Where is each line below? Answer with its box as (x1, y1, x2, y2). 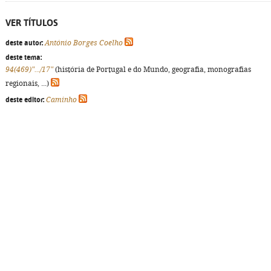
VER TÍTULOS (5, 18, 58, 28)
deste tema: (5, 53, 42, 62)
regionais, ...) (5, 79, 51, 88)
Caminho (46, 96, 77, 104)
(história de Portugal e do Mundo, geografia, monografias (53, 65, 251, 74)
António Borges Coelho (45, 39, 123, 47)
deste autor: (5, 39, 43, 47)
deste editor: (5, 96, 44, 104)
